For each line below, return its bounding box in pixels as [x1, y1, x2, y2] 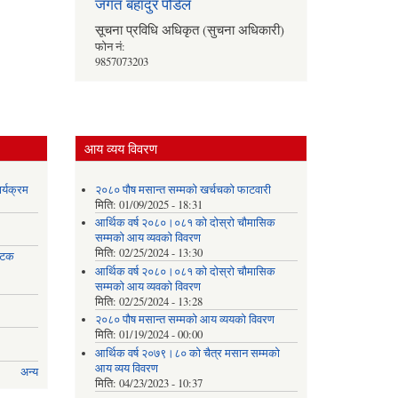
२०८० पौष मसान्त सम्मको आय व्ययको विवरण [95, 312, 275, 328]
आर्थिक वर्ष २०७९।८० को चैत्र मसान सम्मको [95, 345, 281, 361]
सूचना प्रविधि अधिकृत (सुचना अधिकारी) [95, 20, 285, 38]
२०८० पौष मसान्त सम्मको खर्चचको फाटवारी [95, 181, 272, 197]
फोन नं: [95, 38, 126, 54]
